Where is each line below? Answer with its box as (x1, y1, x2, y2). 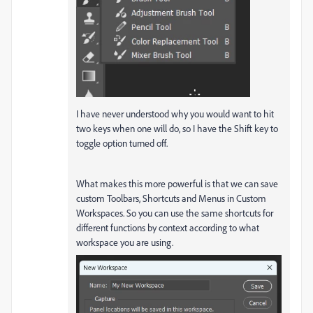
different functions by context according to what (76, 221, 259, 234)
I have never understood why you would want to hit (76, 108, 274, 120)
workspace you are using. (76, 236, 177, 249)
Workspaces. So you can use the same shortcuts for (76, 207, 273, 219)
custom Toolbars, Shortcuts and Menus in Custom (76, 192, 266, 205)
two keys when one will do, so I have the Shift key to (76, 122, 278, 135)
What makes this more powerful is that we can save (76, 177, 278, 190)
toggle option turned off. (76, 137, 168, 150)
